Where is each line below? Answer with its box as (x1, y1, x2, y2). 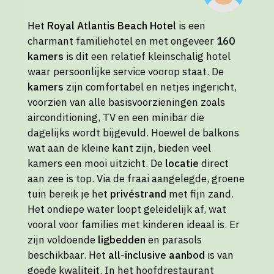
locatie (165, 157, 199, 171)
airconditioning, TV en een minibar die (28, 111, 204, 125)
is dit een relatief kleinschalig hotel (64, 50, 231, 64)
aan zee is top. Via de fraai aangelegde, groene (28, 172, 245, 186)
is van (205, 248, 234, 262)
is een (176, 19, 206, 33)
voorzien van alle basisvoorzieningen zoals (28, 95, 225, 109)
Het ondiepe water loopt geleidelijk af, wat (28, 202, 226, 217)
